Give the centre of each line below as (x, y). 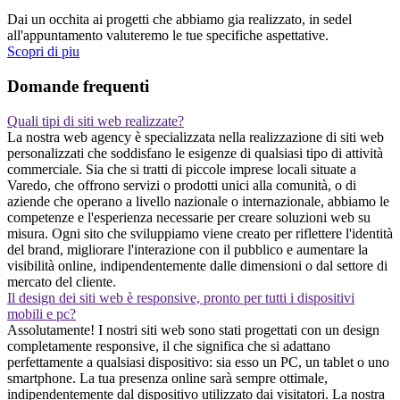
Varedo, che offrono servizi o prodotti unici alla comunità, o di (182, 185)
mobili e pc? (42, 313)
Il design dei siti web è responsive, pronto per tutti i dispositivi (181, 297)
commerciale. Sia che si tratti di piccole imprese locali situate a (182, 169)
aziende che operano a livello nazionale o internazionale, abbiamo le (198, 201)
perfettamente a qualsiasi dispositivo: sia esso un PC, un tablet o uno (198, 362)
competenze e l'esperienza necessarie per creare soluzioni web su (189, 217)
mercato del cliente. (62, 281)
